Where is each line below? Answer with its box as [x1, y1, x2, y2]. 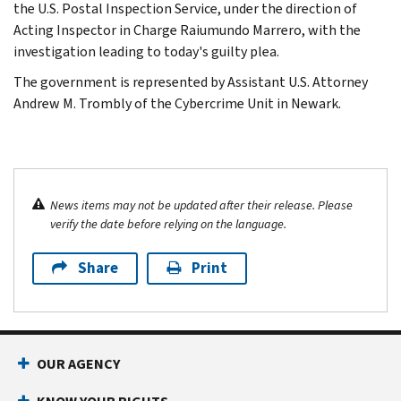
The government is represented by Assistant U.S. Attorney [13, 72, 368, 91]
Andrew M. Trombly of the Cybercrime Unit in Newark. [13, 93, 341, 113]
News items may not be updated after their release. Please [50, 196, 353, 214]
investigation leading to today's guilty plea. [13, 41, 279, 61]
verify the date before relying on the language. [50, 215, 286, 233]
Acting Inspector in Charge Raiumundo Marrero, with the [13, 20, 361, 39]
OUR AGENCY [37, 354, 120, 373]
